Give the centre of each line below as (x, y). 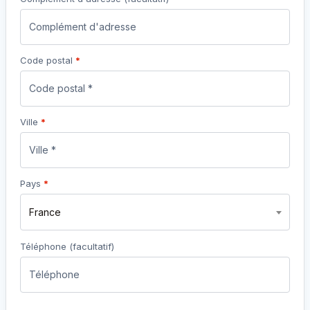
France (45, 212)
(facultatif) (92, 247)
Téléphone (45, 247)
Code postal (48, 61)
